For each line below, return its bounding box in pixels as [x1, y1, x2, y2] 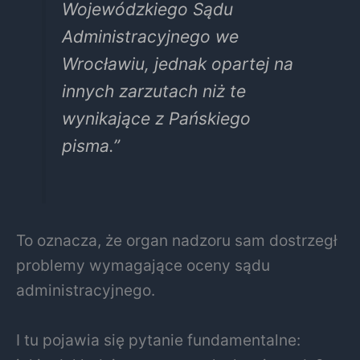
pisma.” [61, 136, 120, 157]
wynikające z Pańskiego [61, 108, 251, 129]
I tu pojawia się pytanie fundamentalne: [16, 330, 301, 350]
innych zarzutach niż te [61, 81, 246, 102]
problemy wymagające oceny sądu [16, 256, 270, 276]
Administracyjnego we [61, 27, 239, 47]
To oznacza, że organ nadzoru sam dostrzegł [16, 231, 337, 251]
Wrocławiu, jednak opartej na [61, 54, 293, 75]
